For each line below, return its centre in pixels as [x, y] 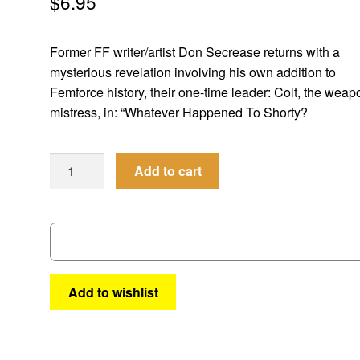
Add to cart [168, 171]
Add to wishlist [113, 292]
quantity [72, 223]
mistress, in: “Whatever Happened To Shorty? [179, 112]
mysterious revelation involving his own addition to [193, 72]
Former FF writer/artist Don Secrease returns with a [195, 51]
